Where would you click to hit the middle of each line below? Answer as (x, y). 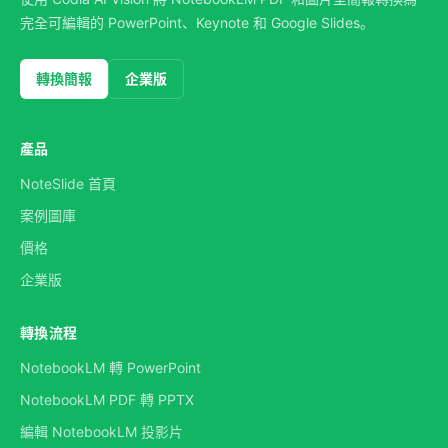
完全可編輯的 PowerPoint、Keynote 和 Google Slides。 (197, 22)
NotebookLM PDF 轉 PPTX (107, 399)
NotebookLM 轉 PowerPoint (110, 367)
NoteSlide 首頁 (68, 183)
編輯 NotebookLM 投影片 (101, 431)
